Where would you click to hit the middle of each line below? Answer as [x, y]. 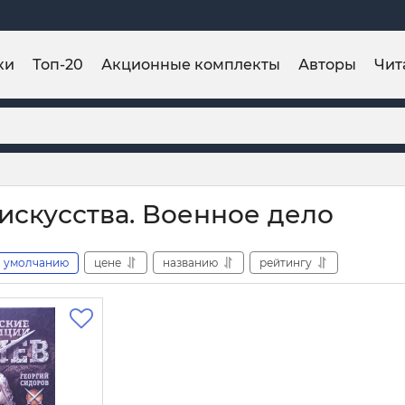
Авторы [327, 64]
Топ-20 [58, 64]
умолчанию [36, 262]
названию [190, 262]
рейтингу [286, 262]
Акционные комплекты [191, 64]
